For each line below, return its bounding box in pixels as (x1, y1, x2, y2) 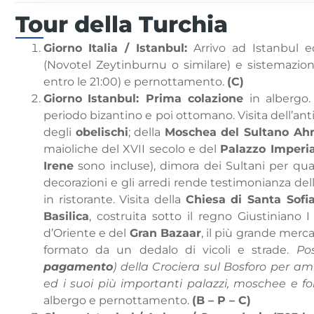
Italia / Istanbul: (88, 41, 188, 55)
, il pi (200, 226, 226, 240)
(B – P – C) (192, 294, 251, 308)
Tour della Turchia (15, 11, 228, 39)
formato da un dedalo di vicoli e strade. (43, 243, 296, 257)
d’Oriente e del (43, 226, 130, 240)
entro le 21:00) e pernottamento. (43, 75, 227, 89)
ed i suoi (43, 277, 98, 291)
